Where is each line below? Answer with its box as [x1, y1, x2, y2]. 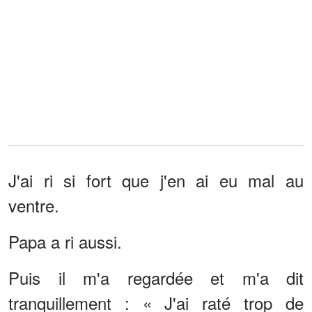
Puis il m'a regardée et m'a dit [8, 265, 304, 290]
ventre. [8, 192, 59, 217]
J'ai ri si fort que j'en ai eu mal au [8, 167, 304, 192]
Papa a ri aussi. [8, 228, 122, 253]
